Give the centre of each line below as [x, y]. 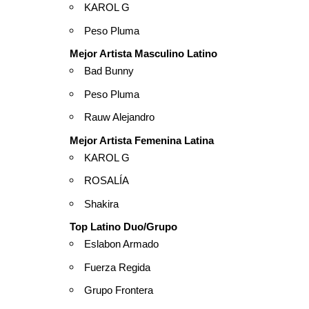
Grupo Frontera [119, 290]
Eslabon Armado [121, 244]
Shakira [101, 203]
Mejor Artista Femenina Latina [142, 140]
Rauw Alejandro [119, 117]
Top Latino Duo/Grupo [123, 227]
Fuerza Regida [117, 267]
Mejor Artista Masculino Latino [143, 54]
